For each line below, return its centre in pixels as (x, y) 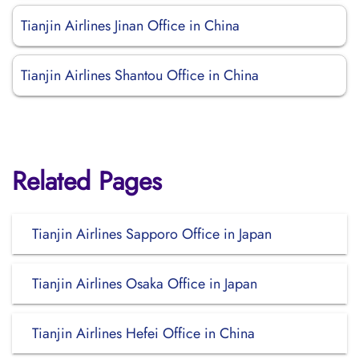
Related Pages (87, 181)
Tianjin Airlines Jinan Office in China (130, 26)
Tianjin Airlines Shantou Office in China (140, 75)
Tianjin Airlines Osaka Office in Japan (145, 284)
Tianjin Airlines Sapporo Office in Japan (152, 234)
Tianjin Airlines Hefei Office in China (143, 333)
